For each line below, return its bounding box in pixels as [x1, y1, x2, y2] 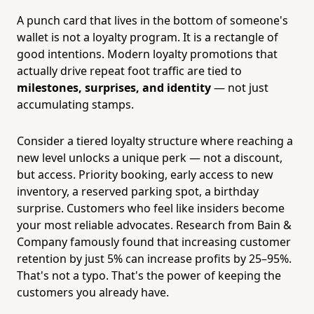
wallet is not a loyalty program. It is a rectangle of [17, 29, 278, 45]
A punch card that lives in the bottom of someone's [17, 12, 288, 28]
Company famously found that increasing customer [17, 233, 291, 250]
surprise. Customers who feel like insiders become [17, 200, 285, 216]
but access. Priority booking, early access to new [17, 166, 273, 182]
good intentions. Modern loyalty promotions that [17, 46, 278, 62]
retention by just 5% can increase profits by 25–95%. [17, 250, 292, 266]
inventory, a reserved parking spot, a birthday [17, 183, 259, 199]
